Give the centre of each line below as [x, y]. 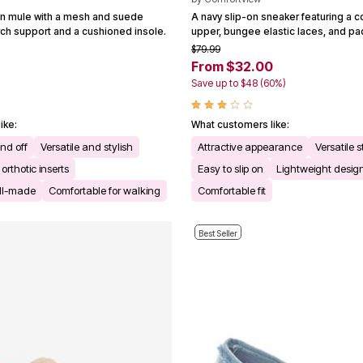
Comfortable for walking [105, 190]
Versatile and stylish [87, 146]
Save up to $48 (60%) [239, 83]
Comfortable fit [232, 190]
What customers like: [240, 124]
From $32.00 [232, 66]
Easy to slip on [231, 168]
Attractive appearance [250, 146]
